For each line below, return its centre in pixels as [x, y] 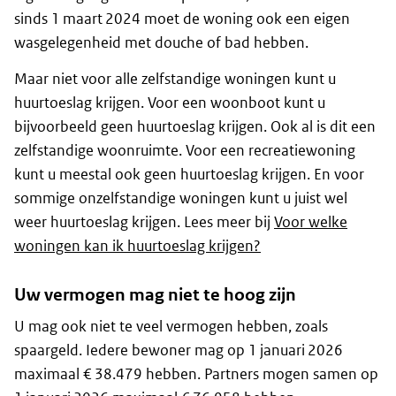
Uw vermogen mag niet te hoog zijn [155, 295]
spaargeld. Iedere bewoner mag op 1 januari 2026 [179, 350]
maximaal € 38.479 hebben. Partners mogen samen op [196, 374]
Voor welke [311, 222]
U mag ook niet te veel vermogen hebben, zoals [171, 327]
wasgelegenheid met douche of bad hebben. [161, 43]
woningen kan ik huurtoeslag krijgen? [137, 246]
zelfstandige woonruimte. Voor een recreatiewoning [185, 151]
